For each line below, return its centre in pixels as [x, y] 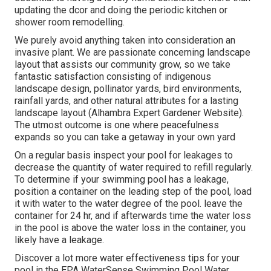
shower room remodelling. [70, 22]
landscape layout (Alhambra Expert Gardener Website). [129, 113]
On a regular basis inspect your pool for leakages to [124, 155]
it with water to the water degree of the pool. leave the [129, 204]
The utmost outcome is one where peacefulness [117, 125]
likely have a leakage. [59, 240]
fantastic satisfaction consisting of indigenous [113, 77]
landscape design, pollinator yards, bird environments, [128, 89]
